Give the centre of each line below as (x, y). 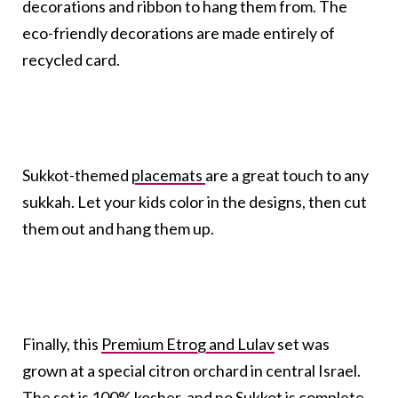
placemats (168, 175)
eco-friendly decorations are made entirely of (179, 33)
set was (302, 344)
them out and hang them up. (118, 229)
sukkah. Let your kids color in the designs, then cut (195, 202)
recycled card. (71, 60)
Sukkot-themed (77, 175)
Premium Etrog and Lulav (188, 344)
